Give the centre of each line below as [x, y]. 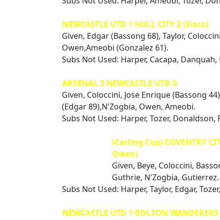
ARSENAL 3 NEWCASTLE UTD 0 [119, 83]
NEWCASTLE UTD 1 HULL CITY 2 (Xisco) [135, 24]
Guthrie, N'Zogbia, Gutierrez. [165, 177]
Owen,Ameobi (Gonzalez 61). [115, 48]
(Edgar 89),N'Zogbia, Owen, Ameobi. [129, 107]
